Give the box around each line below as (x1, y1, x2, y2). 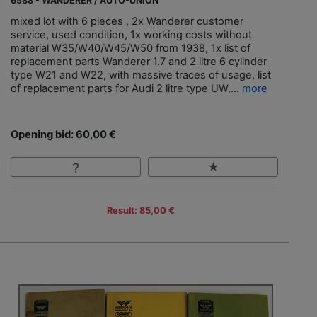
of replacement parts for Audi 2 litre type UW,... (11, 81, 242, 95)
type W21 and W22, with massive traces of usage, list (11, 68, 271, 81)
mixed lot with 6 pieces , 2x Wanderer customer (11, 14, 243, 28)
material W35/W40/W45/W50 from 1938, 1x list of (11, 41, 250, 54)
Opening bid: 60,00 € (11, 127, 116, 141)
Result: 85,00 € (107, 205, 175, 217)
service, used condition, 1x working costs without (11, 28, 252, 41)
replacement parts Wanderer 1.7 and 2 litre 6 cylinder (11, 54, 267, 68)
